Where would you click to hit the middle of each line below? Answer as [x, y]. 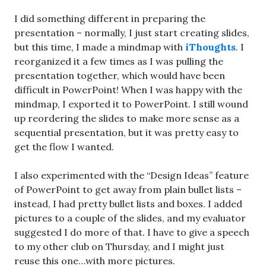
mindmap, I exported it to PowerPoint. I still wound [131, 104]
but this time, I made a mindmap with [100, 47]
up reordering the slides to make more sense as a [127, 118]
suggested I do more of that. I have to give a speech [132, 232]
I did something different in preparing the [110, 18]
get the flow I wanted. [64, 146]
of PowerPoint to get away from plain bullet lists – [128, 189]
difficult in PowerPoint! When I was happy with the [128, 89]
